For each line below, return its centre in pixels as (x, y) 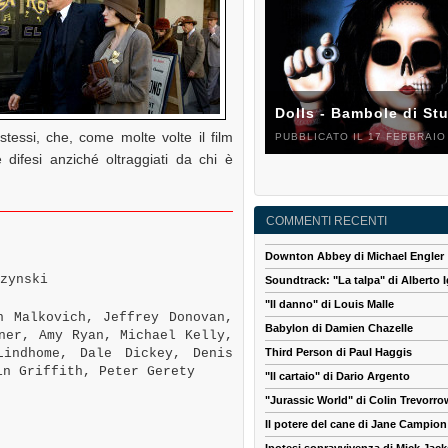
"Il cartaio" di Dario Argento (337, 376)
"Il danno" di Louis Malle (329, 304)
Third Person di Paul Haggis (338, 352)
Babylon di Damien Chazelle (339, 328)
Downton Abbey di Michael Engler (354, 256)
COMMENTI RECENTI (326, 221)
